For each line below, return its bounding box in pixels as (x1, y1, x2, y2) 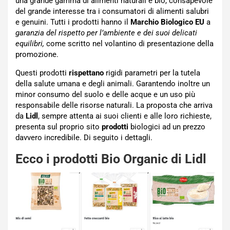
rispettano (69, 68, 104, 78)
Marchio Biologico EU (130, 17, 204, 27)
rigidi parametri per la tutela (104, 68, 200, 78)
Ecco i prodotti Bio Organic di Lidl (15, 151, 206, 166)
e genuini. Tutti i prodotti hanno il (15, 17, 130, 27)
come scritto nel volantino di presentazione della (46, 39, 214, 48)
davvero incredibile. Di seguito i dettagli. (15, 132, 152, 142)
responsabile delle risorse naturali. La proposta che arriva (15, 100, 213, 110)
